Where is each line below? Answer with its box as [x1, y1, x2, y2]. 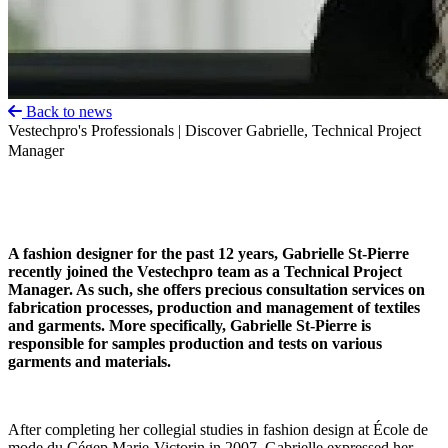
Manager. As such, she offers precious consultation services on [8, 281, 425, 298]
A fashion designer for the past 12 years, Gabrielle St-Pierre [8, 245, 409, 262]
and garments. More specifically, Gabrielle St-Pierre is [8, 317, 371, 334]
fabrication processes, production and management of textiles [8, 299, 420, 316]
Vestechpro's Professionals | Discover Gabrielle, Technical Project [8, 122, 421, 139]
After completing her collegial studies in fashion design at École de [8, 421, 428, 438]
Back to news [22, 103, 112, 120]
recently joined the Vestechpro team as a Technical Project [8, 263, 402, 280]
